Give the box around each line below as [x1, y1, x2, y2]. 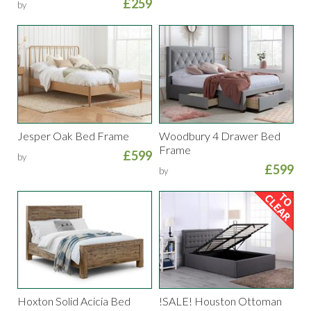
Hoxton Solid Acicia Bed [17, 294, 131, 308]
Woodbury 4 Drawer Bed [159, 128, 280, 142]
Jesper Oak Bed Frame [17, 128, 129, 142]
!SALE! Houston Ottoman [159, 294, 282, 308]
